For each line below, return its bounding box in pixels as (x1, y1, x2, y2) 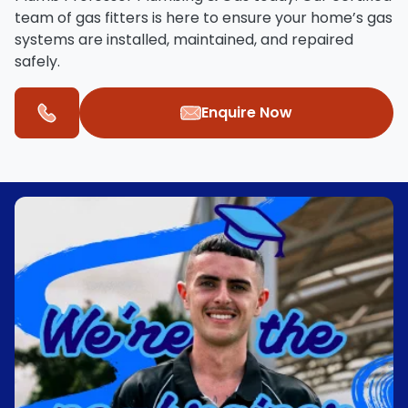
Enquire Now (201, 101, 292, 123)
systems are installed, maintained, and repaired (15, 28, 353, 50)
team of (15, 6, 76, 28)
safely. (15, 50, 60, 72)
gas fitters (76, 6, 148, 28)
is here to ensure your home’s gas (148, 6, 393, 28)
